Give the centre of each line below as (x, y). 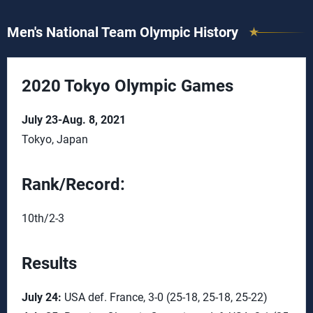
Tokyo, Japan (55, 139)
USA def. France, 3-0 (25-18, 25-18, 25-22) (165, 297)
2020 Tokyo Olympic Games (128, 86)
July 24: (42, 297)
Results (49, 263)
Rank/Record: (75, 184)
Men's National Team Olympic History (123, 32)
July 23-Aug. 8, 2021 (74, 120)
